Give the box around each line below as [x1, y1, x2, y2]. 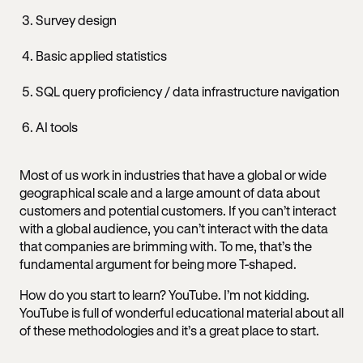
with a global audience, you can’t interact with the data [19, 220, 328, 236]
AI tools [36, 118, 78, 135]
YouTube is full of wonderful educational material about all [19, 304, 344, 320]
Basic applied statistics [36, 47, 169, 63]
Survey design [36, 11, 117, 28]
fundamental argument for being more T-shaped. [19, 255, 299, 271]
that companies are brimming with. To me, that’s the [19, 237, 312, 254]
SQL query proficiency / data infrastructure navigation [36, 83, 340, 99]
